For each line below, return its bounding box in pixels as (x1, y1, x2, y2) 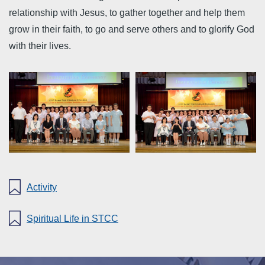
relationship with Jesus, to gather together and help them (9, 8, 245, 18)
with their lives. (9, 41, 71, 51)
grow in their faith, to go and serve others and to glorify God (9, 24, 254, 34)
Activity (27, 182, 57, 192)
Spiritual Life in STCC (27, 213, 118, 224)
